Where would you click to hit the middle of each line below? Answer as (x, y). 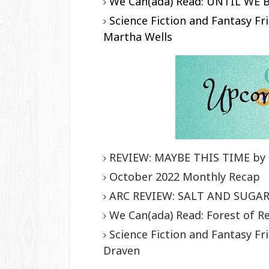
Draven (122, 250)
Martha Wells (138, 36)
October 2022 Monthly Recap (185, 176)
